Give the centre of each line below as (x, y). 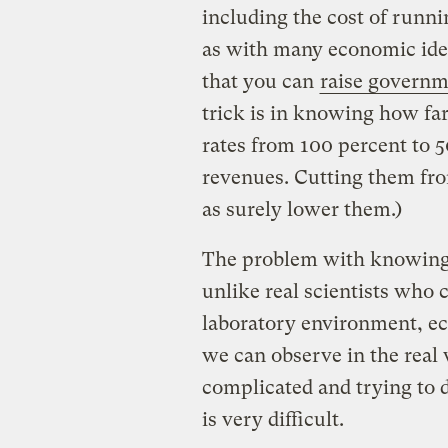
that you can (260, 81)
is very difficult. (272, 419)
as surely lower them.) (301, 209)
